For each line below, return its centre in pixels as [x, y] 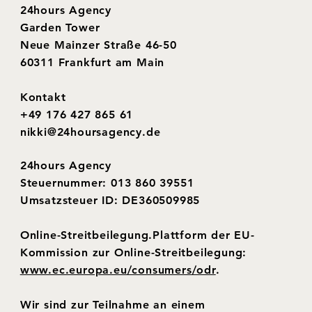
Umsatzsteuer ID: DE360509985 [110, 201]
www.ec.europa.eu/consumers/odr [118, 270]
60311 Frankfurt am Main [92, 62]
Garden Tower [60, 27]
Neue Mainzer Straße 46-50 [98, 45]
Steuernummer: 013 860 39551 [107, 183]
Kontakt [43, 97]
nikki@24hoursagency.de [90, 132]
